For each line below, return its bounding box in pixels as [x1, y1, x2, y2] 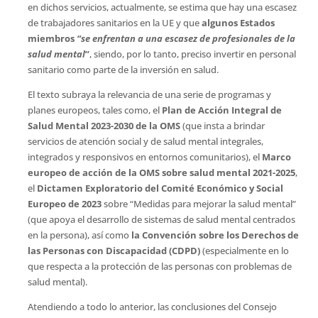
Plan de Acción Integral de [161, 103, 282, 116]
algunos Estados [201, 16, 275, 29]
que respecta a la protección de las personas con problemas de [27, 259, 292, 273]
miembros [27, 31, 77, 45]
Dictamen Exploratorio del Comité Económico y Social [36, 181, 283, 194]
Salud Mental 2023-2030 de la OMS [27, 119, 180, 132]
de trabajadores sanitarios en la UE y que [27, 16, 202, 29]
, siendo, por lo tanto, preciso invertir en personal [89, 47, 296, 60]
